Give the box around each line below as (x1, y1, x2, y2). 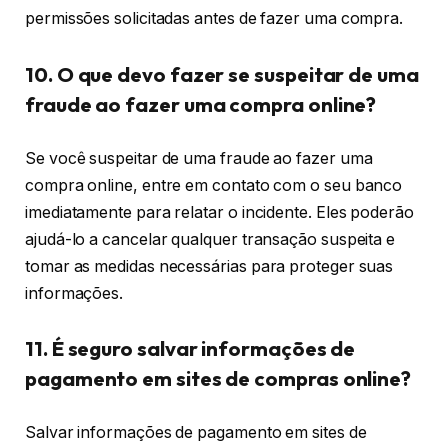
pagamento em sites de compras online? (25, 366, 412, 392)
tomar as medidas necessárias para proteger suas (25, 256, 394, 276)
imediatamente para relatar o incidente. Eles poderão (25, 202, 414, 222)
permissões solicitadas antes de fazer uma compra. (25, 9, 404, 29)
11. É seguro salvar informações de (25, 336, 356, 362)
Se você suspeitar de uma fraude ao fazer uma (25, 148, 373, 168)
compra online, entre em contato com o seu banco (25, 175, 403, 195)
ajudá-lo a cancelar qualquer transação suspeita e (25, 229, 396, 249)
